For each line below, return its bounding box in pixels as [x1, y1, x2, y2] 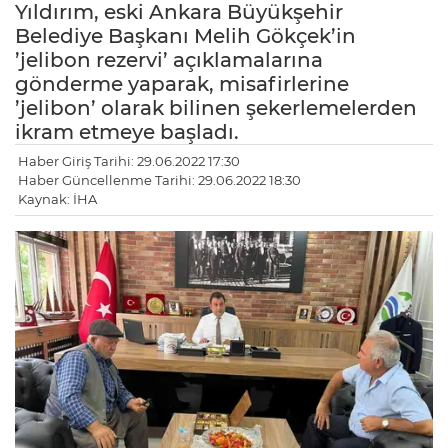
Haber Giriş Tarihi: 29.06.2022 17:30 [18, 153, 240, 170]
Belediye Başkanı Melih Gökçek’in [15, 24, 356, 49]
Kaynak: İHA [18, 191, 97, 208]
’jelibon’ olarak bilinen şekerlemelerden [15, 96, 417, 121]
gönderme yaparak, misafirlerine [15, 72, 349, 97]
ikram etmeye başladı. [15, 120, 239, 145]
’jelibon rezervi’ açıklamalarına [15, 48, 323, 73]
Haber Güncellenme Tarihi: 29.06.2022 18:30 [18, 172, 301, 189]
